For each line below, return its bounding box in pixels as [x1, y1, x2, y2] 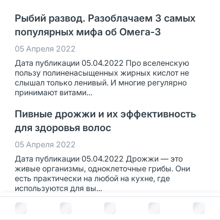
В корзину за [71, 201, 121, 211]
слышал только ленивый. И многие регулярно [15, 78, 187, 88]
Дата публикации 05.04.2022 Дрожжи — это [15, 154, 183, 164]
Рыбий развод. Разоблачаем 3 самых [15, 12, 195, 25]
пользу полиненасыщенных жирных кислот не [15, 68, 189, 78]
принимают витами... [15, 87, 92, 98]
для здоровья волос [15, 122, 111, 134]
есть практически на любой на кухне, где [15, 173, 170, 184]
